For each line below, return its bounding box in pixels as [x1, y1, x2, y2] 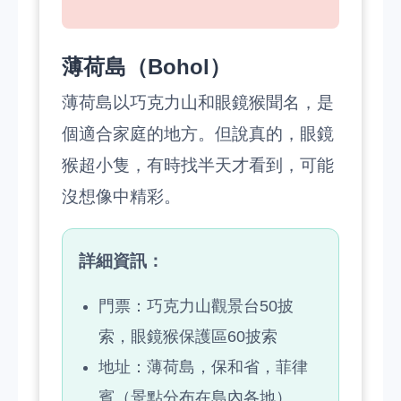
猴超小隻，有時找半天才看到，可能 [62, 156, 334, 175]
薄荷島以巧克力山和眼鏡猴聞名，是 [62, 93, 334, 112]
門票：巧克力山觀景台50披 [98, 297, 294, 315]
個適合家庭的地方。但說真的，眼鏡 [62, 124, 334, 143]
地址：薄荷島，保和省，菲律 [98, 358, 308, 376]
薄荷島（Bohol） [62, 55, 231, 79]
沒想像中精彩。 [62, 187, 181, 206]
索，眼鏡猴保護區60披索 [98, 328, 277, 346]
